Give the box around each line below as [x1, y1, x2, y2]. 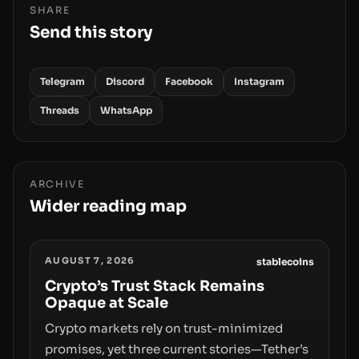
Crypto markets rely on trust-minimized [45, 321, 283, 336]
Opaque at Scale [45, 294, 168, 312]
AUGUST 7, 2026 [45, 255, 135, 266]
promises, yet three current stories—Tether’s [45, 341, 309, 357]
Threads [40, 104, 79, 116]
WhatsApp [100, 104, 152, 116]
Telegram [40, 75, 85, 87]
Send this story [30, 22, 152, 42]
